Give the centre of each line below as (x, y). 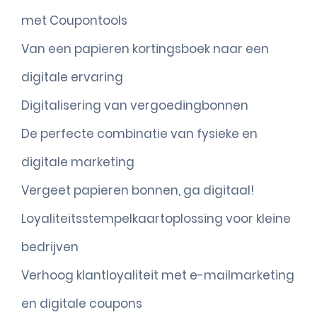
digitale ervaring (72, 77)
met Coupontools (74, 21)
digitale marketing (78, 162)
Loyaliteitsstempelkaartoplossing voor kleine (156, 219)
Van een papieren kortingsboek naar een (145, 49)
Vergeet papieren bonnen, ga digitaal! (138, 190)
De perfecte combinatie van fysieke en (139, 134)
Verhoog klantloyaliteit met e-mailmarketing (158, 275)
